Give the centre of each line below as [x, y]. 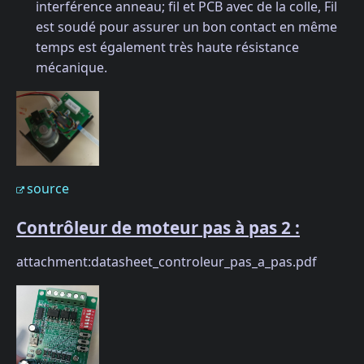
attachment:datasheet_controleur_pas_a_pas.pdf [167, 261]
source [48, 189]
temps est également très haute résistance [167, 47]
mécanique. [71, 67]
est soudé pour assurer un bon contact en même [186, 26]
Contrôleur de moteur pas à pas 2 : [158, 227]
